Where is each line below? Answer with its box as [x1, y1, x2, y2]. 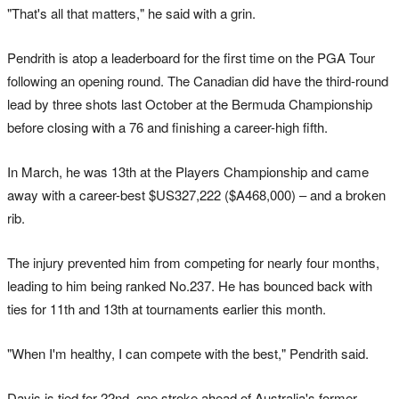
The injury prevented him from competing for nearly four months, [7, 252, 379, 272]
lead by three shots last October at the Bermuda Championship [7, 94, 372, 113]
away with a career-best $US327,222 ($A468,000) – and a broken [7, 184, 386, 204]
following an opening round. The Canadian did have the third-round [7, 70, 388, 90]
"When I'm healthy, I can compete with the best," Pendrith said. [7, 343, 369, 362]
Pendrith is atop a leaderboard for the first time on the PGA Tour [7, 47, 375, 67]
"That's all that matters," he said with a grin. [7, 3, 256, 22]
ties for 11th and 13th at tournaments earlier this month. [7, 298, 326, 318]
